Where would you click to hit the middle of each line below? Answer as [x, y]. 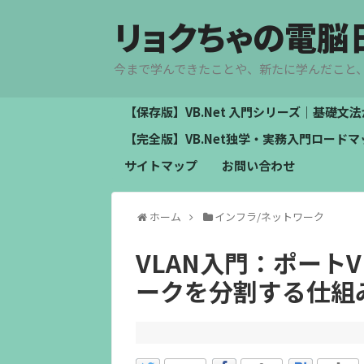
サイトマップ [161, 165]
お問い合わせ [258, 165]
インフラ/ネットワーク [270, 217]
